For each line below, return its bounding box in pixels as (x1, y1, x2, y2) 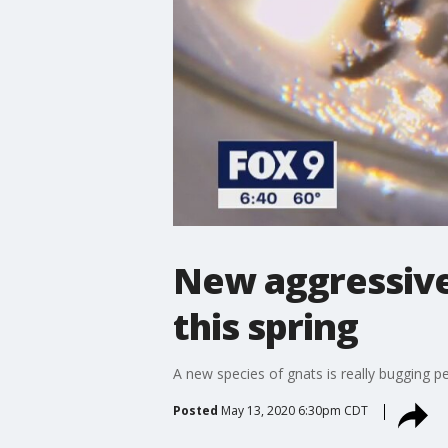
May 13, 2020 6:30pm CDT (220, 401, 368, 419)
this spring (172, 301, 358, 351)
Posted (172, 401, 218, 419)
